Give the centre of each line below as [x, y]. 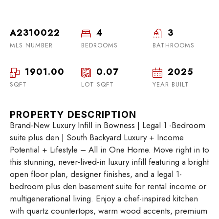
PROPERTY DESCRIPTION [73, 115]
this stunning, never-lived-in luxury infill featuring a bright [109, 162]
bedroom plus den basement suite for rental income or [108, 186]
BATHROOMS [174, 45]
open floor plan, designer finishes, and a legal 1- [96, 174]
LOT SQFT [98, 85]
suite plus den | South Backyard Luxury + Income [97, 138]
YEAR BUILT [171, 85]
